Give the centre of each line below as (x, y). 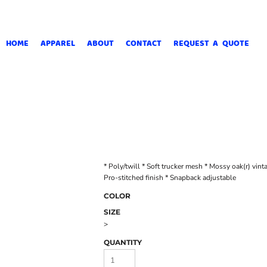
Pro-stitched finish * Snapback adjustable (170, 178)
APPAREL (58, 43)
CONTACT (143, 43)
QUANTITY (123, 242)
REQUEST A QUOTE (211, 43)
